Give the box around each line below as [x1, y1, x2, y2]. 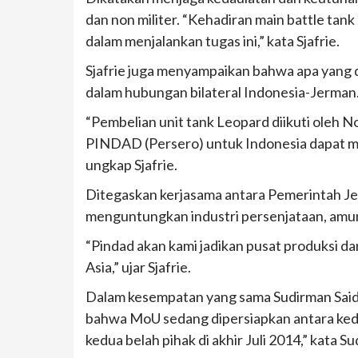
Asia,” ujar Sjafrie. [86, 258, 191, 276]
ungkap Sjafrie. [86, 156, 177, 174]
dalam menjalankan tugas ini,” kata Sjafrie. [86, 32, 340, 50]
